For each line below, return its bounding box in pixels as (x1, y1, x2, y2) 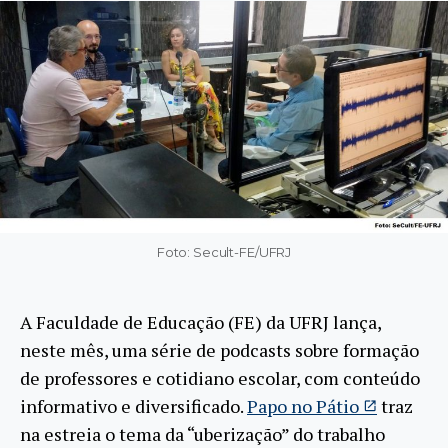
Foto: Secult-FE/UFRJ (156, 243, 292, 260)
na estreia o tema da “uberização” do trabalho (20, 421, 385, 446)
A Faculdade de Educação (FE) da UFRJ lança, (20, 309, 381, 334)
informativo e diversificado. (20, 393, 247, 418)
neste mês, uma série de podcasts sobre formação (20, 337, 419, 362)
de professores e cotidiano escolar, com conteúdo (20, 365, 420, 390)
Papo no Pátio (247, 393, 359, 418)
